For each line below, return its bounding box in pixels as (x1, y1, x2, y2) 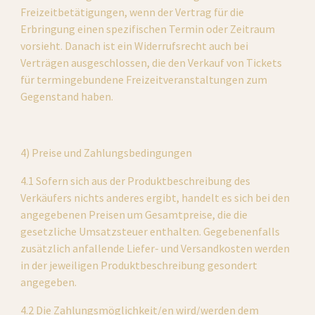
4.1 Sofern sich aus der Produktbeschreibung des (20, 174, 251, 188)
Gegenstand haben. (20, 89, 114, 103)
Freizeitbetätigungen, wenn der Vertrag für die (20, 5, 245, 19)
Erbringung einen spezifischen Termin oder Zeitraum (20, 22, 276, 36)
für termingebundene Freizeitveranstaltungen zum (20, 72, 268, 86)
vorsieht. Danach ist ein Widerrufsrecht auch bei (20, 39, 249, 53)
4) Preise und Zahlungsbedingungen (20, 146, 193, 160)
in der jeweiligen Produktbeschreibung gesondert (20, 258, 258, 272)
